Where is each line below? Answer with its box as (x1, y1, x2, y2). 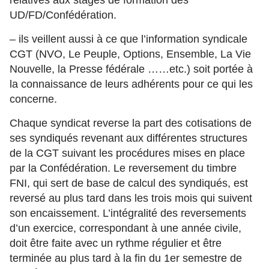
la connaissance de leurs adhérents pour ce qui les (10, 78, 253, 90)
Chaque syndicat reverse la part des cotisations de (10, 117, 252, 129)
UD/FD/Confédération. (10, 9, 116, 21)
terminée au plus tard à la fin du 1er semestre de (10, 252, 242, 264)
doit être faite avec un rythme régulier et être (10, 237, 222, 249)
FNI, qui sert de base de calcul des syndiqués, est (10, 177, 248, 189)
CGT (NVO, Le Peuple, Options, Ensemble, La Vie (10, 48, 251, 60)
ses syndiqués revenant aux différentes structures (10, 132, 247, 144)
